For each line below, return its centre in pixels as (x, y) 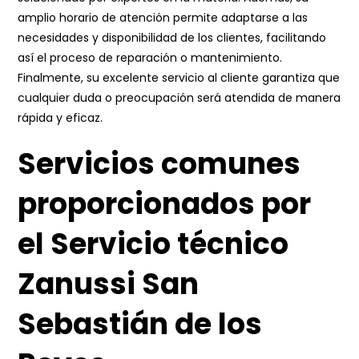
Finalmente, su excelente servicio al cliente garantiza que (179, 78)
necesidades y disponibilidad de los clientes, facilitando (172, 38)
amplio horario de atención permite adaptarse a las (163, 18)
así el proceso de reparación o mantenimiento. (150, 58)
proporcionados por (165, 204)
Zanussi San (109, 284)
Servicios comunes (159, 164)
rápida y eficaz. (61, 118)
